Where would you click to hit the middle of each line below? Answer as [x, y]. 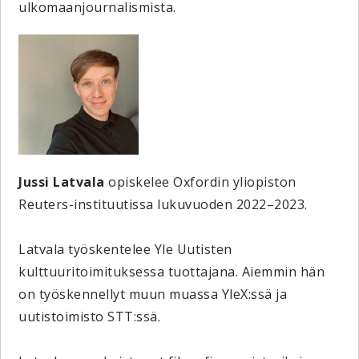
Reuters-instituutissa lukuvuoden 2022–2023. [165, 204]
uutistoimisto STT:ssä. [90, 317]
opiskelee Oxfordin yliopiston [200, 182]
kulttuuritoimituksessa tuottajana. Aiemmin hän [172, 272]
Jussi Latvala [62, 182]
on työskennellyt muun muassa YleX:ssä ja [153, 294]
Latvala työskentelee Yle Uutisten [125, 249]
